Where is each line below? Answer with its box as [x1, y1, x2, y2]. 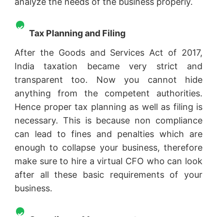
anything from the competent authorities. [15, 88, 202, 98]
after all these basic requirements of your [15, 169, 202, 180]
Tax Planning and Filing [29, 28, 127, 38]
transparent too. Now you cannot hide [15, 74, 202, 85]
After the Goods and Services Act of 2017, [15, 47, 202, 58]
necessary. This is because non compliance [15, 115, 202, 125]
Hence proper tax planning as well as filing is [15, 101, 202, 112]
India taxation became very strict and [15, 61, 202, 71]
